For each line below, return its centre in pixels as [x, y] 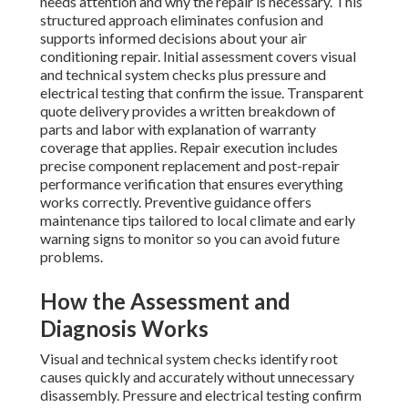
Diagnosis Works [124, 329]
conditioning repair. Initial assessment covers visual [198, 56]
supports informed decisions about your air [173, 38]
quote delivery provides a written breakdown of [188, 111]
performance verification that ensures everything [192, 184]
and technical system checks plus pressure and [183, 75]
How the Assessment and [165, 301]
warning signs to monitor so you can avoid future [190, 239]
